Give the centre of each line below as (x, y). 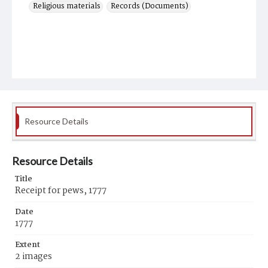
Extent (28, 245)
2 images (33, 257)
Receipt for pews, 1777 (61, 191)
